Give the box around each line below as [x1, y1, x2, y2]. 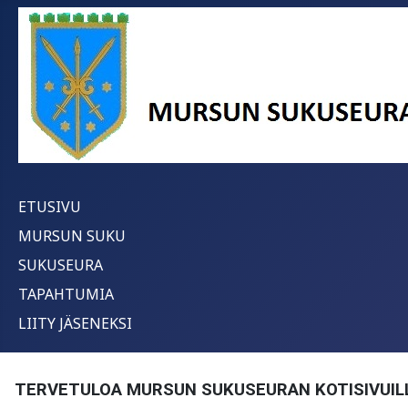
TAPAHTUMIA [18, 284, 114, 304]
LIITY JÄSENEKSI [18, 313, 132, 333]
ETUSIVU [18, 197, 81, 217]
